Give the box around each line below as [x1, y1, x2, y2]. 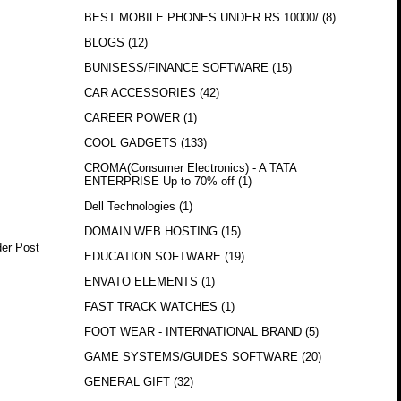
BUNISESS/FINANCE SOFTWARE [83, 61, 269, 75]
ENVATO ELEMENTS [83, 275, 198, 289]
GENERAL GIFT [83, 375, 170, 389]
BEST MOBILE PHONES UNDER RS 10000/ [83, 11, 319, 25]
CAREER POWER [83, 111, 180, 125]
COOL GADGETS [83, 136, 177, 150]
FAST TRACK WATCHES [83, 300, 218, 314]
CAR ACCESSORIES [83, 86, 196, 100]
